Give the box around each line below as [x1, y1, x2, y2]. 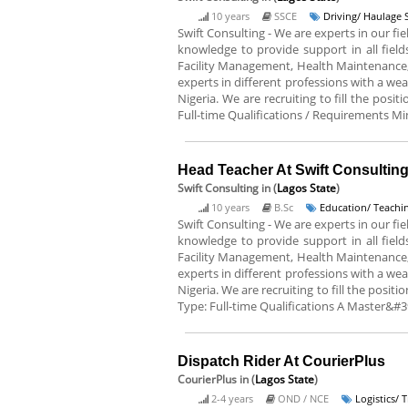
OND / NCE [278, 392, 329, 405]
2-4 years [211, 392, 253, 405]
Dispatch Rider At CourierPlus [178, 353, 385, 369]
